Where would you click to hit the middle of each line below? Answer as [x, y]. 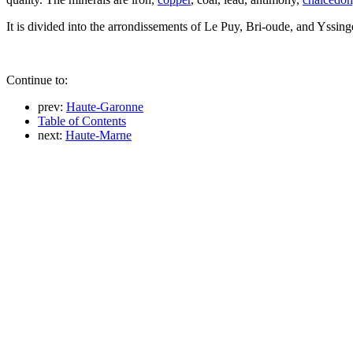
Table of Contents [82, 121]
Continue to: [37, 80]
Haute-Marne [98, 135]
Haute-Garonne [105, 106]
